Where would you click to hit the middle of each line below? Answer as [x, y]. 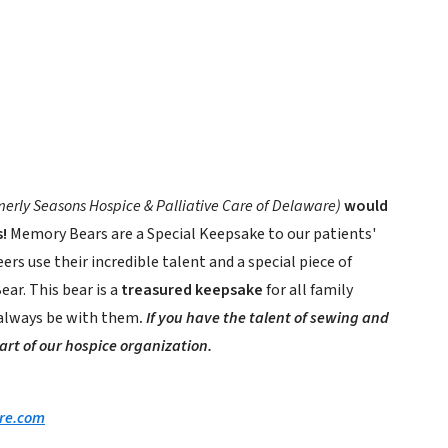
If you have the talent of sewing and [267, 318]
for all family [309, 290]
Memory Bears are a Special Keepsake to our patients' [191, 234]
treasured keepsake [192, 290]
